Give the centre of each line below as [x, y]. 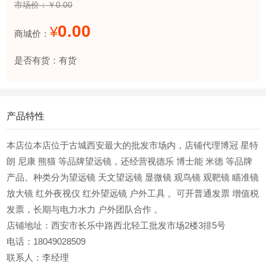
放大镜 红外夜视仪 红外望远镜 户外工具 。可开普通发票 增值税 [133, 193]
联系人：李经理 [38, 257]
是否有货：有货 [45, 60]
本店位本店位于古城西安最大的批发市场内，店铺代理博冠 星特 [133, 145]
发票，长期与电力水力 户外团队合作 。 [85, 209]
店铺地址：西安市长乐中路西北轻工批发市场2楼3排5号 [116, 225]
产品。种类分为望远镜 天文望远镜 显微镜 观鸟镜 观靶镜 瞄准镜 [133, 177]
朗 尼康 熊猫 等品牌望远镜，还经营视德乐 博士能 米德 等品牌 [130, 161]
